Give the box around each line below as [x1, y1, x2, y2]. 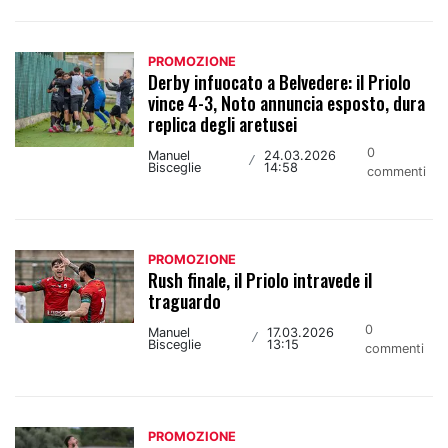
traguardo [148, 287, 222, 314]
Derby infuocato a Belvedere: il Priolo [148, 68, 412, 95]
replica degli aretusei [148, 110, 298, 137]
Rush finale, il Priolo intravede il [148, 266, 373, 293]
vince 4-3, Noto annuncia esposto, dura [148, 89, 426, 116]
